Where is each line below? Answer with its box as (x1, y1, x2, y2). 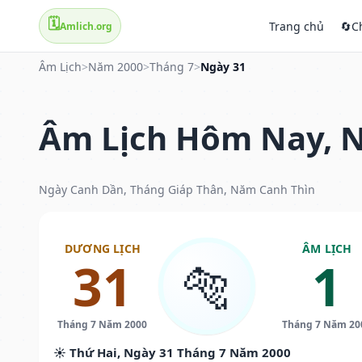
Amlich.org (60, 19, 112, 33)
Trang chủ (269, 18, 324, 34)
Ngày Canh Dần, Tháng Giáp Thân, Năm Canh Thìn (39, 181, 315, 197)
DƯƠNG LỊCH (64, 240, 141, 256)
